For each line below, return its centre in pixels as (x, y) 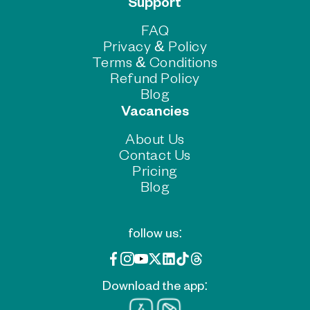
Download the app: (155, 285)
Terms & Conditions (155, 61)
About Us (155, 138)
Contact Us (155, 154)
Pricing (155, 170)
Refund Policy (155, 77)
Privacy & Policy (155, 45)
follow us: (155, 232)
